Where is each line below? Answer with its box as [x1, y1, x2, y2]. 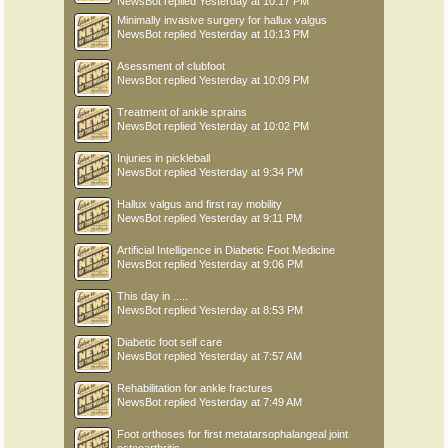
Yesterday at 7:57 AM [199, 350, 302, 362]
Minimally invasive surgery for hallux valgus [117, 14, 327, 26]
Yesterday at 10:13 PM [199, 28, 309, 40]
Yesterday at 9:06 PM [199, 258, 303, 270]
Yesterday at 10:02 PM [199, 120, 309, 132]
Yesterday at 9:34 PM [199, 166, 303, 178]
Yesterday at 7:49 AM [199, 396, 302, 408]
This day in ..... [117, 290, 188, 302]
